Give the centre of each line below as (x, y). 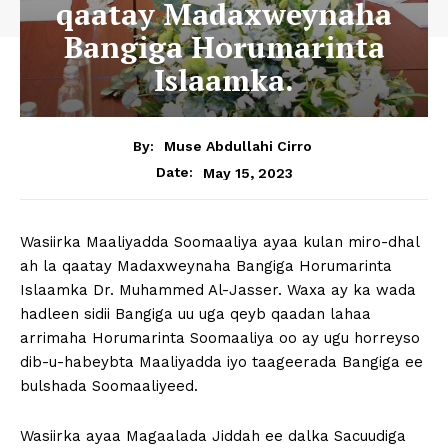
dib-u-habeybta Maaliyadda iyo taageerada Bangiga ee (221, 362)
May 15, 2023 (247, 172)
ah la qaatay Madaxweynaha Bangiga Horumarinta (206, 266)
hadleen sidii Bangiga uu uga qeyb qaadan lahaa (195, 314)
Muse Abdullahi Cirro (238, 146)
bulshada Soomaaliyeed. (109, 386)
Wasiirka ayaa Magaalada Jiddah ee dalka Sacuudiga (213, 436)
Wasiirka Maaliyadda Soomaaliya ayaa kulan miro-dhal (219, 242)
